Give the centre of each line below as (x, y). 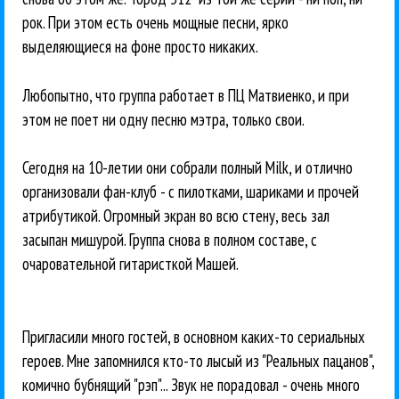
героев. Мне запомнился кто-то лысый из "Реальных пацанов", (198, 361)
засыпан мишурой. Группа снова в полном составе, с (170, 240)
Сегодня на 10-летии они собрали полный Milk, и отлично (187, 168)
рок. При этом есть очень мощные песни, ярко (155, 22)
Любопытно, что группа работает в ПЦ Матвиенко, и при (186, 95)
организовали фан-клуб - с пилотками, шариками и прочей (191, 192)
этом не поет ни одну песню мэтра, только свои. (163, 119)
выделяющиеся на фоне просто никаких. (140, 46)
